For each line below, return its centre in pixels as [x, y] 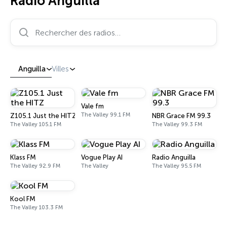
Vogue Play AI [102, 157]
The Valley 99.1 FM [106, 115]
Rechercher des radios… [55, 23]
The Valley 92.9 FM [35, 166]
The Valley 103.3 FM [36, 207]
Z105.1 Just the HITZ [43, 116]
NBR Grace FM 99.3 [181, 116]
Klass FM [23, 157]
